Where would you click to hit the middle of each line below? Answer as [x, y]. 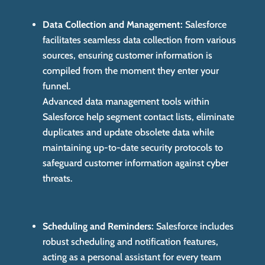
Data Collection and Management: [113, 25]
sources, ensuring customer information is [128, 56]
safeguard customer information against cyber [136, 163]
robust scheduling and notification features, [131, 242]
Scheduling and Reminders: [98, 227]
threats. [58, 179]
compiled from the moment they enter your [131, 71]
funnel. [57, 86]
